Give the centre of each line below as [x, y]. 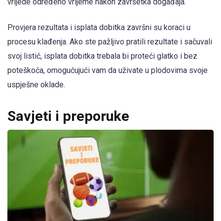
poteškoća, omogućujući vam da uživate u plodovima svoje [108, 71]
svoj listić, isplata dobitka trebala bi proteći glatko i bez [102, 56]
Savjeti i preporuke [68, 116]
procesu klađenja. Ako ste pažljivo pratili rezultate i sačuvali [110, 42]
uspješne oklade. [36, 85]
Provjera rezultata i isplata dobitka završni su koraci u [99, 28]
